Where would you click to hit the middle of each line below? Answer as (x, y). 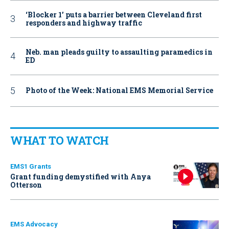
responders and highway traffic (84, 22)
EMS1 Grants (31, 166)
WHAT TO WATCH (60, 140)
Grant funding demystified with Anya (81, 176)
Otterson (26, 185)
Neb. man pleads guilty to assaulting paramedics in (119, 52)
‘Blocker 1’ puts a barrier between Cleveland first (114, 14)
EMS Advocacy (34, 224)
